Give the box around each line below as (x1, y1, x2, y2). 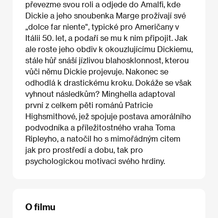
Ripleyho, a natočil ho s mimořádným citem (25, 133, 181, 143)
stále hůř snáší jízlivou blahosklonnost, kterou (25, 55, 189, 65)
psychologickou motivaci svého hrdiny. (25, 156, 165, 165)
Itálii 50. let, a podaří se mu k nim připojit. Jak (25, 33, 188, 42)
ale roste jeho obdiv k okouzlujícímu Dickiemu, (25, 44, 193, 54)
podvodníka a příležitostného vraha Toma (25, 122, 175, 132)
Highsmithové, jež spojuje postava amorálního (25, 111, 191, 121)
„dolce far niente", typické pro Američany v (25, 21, 179, 31)
